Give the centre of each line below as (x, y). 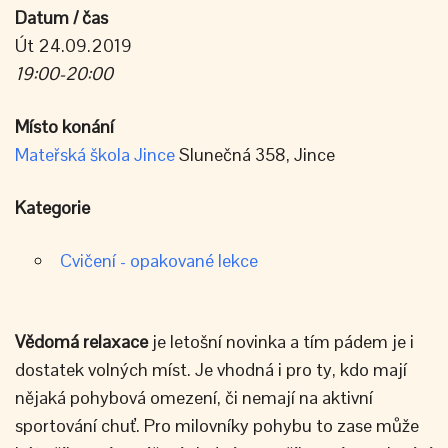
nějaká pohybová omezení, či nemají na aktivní (194, 397)
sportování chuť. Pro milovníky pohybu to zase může (217, 425)
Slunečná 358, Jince (255, 154)
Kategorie (52, 207)
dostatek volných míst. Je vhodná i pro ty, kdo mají (211, 369)
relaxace (115, 341)
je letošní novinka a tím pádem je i (281, 341)
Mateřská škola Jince (95, 154)
